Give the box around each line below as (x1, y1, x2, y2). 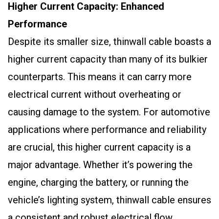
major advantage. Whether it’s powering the (8, 159, 193, 171)
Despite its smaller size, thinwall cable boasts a (8, 36, 211, 47)
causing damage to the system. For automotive (8, 106, 210, 118)
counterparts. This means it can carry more (8, 71, 192, 83)
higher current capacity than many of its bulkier (8, 53, 208, 65)
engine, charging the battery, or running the (8, 176, 189, 188)
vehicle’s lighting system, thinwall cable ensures (8, 194, 211, 206)
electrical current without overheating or (8, 88, 181, 100)
